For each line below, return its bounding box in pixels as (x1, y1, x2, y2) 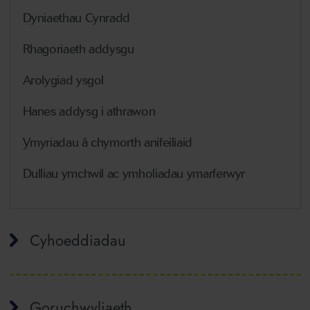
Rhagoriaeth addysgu (22, 42, 134, 57)
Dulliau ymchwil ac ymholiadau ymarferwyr (22, 166, 246, 181)
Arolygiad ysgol (22, 73, 104, 88)
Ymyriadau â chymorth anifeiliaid (22, 135, 192, 150)
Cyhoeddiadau (29, 229, 126, 251)
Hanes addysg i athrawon (22, 104, 156, 119)
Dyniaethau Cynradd (22, 10, 131, 26)
